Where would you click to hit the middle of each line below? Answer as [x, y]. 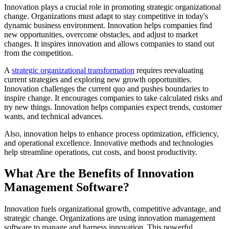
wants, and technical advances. [54, 116]
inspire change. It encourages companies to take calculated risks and [113, 98]
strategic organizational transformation [73, 70]
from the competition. [39, 53]
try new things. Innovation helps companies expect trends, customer [113, 107]
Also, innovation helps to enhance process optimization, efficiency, [111, 133]
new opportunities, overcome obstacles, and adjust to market [101, 34]
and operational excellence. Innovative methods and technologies [109, 143]
